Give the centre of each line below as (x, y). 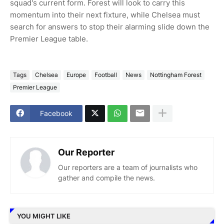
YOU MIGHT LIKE (44, 216)
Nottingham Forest (176, 75)
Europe (76, 75)
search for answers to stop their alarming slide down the (110, 26)
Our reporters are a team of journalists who (128, 167)
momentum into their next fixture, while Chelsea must (105, 14)
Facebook (56, 113)
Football (106, 75)
